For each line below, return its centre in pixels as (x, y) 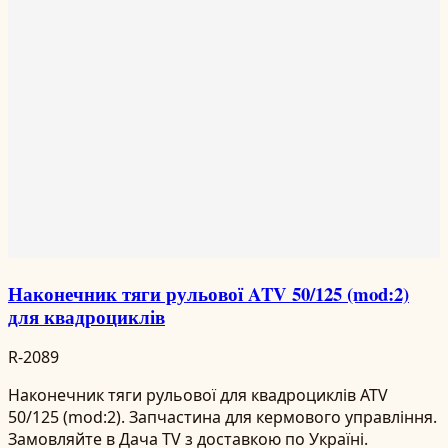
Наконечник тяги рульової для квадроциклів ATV (198, 395)
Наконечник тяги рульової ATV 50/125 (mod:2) (208, 293)
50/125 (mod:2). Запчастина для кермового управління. (222, 417)
